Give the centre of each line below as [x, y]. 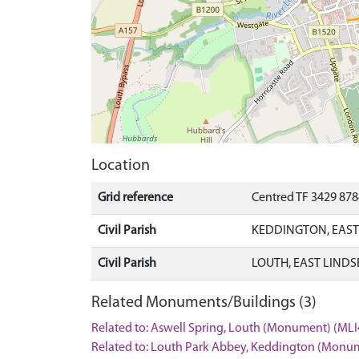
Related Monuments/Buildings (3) [204, 303]
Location [121, 166]
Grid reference [135, 198]
